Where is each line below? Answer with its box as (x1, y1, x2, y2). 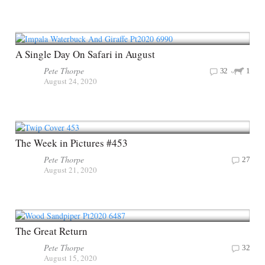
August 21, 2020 (44, 164, 97, 175)
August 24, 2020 (44, 75, 97, 86)
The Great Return (15, 224, 88, 238)
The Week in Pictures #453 (15, 135, 128, 150)
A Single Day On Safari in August (15, 47, 155, 61)
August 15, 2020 (44, 253, 97, 264)
